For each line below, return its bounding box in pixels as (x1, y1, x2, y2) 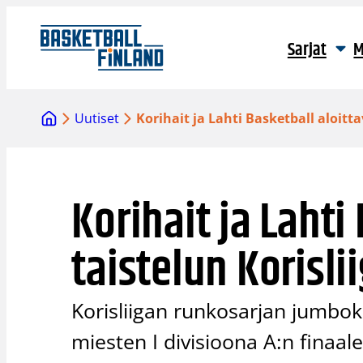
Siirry (6, 6, 37, 24)
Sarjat (287, 36, 327, 64)
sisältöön (6, 26, 62, 44)
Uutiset (75, 109, 120, 128)
